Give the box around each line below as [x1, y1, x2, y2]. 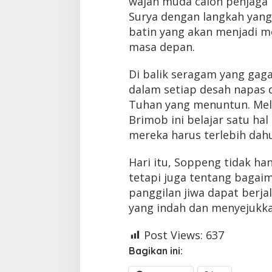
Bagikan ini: [128, 244, 183, 257]
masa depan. [128, 39, 195, 54]
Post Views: [143, 227, 203, 242]
